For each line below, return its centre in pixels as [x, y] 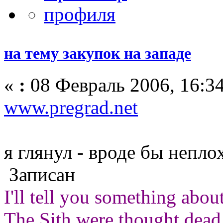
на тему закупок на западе [98, 53]
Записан [40, 174]
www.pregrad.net [71, 107]
